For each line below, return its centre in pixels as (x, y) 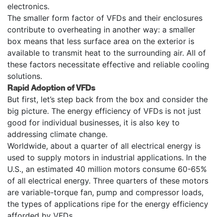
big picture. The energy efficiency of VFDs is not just (104, 111)
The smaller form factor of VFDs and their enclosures (105, 18)
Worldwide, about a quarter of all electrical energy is (104, 146)
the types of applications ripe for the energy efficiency (108, 204)
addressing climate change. (57, 134)
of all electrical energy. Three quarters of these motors (108, 180)
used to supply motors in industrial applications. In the (107, 157)
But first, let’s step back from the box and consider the (108, 99)
